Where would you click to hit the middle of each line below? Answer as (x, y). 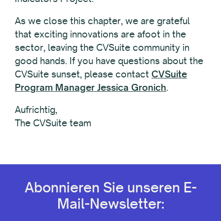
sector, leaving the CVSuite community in (102, 47)
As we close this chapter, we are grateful (102, 20)
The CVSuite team (53, 123)
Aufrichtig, (36, 109)
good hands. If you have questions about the (109, 60)
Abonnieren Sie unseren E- (110, 187)
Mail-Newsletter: (110, 204)
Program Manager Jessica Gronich (91, 87)
